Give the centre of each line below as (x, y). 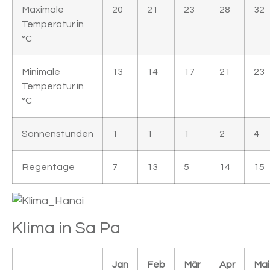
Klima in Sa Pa (66, 228)
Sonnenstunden (58, 134)
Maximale (43, 10)
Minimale (41, 72)
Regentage (48, 167)
